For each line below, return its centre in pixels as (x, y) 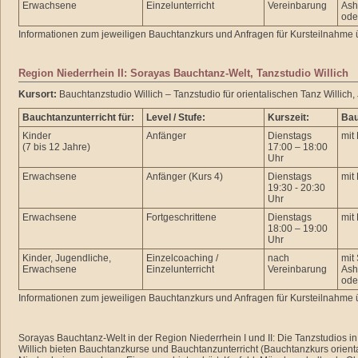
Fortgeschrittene (181, 217)
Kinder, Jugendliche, (67, 258)
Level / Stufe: (176, 117)
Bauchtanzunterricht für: (78, 117)
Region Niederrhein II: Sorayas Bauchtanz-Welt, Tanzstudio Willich (185, 73)
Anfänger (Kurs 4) (185, 177)
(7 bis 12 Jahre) (56, 147)
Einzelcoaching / (182, 258)
